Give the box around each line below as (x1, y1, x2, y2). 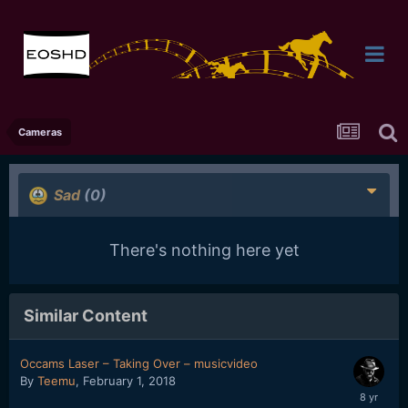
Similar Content (24, 306, 148, 325)
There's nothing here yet (108, 240, 300, 260)
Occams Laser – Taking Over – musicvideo (20, 356, 258, 371)
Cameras (18, 126, 62, 138)
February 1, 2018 (83, 373, 176, 388)
